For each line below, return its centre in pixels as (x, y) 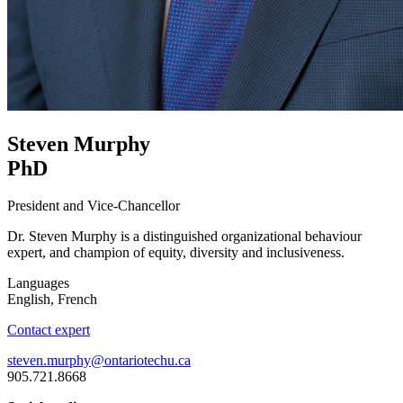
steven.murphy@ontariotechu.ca (99, 361)
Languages (38, 283)
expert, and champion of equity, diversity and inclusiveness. (176, 253)
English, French (52, 300)
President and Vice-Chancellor (94, 206)
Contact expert (49, 330)
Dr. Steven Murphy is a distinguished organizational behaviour (184, 237)
